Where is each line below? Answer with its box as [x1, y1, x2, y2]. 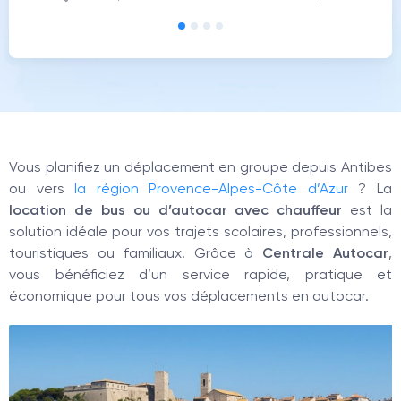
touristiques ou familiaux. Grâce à [9, 244, 263, 261]
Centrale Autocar [262, 244, 389, 261]
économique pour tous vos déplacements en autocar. [9, 287, 369, 304]
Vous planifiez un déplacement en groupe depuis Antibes [9, 158, 392, 175]
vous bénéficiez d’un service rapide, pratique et [9, 266, 392, 283]
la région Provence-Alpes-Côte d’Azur [74, 180, 348, 197]
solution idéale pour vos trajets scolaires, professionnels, [9, 223, 392, 240]
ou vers [9, 180, 75, 197]
